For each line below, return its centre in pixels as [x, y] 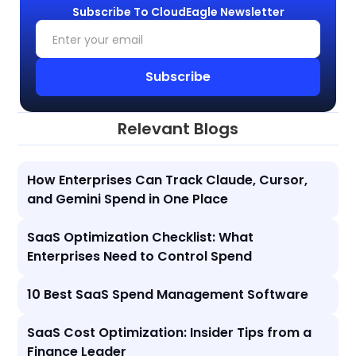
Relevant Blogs [178, 129]
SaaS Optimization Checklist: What [141, 237]
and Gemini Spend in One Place [128, 199]
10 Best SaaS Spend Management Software [168, 294]
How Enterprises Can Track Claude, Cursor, [168, 180]
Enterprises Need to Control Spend [140, 256]
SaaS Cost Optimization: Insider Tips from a [170, 333]
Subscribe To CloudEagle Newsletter [178, 12]
